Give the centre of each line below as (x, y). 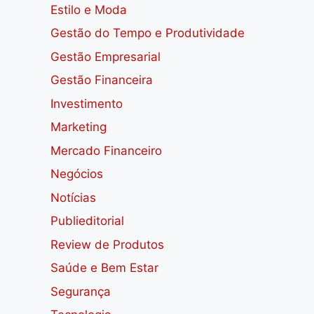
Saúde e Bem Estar (104, 268)
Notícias (73, 197)
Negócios (77, 174)
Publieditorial (87, 221)
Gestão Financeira (102, 80)
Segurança (81, 291)
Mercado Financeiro (106, 150)
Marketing (78, 127)
